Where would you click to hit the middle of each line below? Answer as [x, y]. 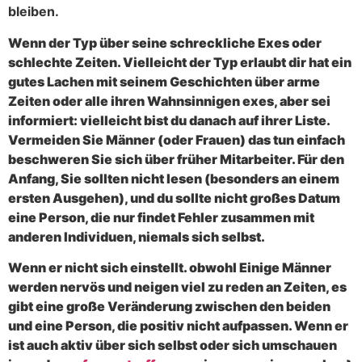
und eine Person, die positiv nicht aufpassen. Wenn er [178, 326]
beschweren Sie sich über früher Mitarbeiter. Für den [176, 159]
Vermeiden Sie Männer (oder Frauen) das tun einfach [177, 139]
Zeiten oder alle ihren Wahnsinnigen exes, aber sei [169, 101]
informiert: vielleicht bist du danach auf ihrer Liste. [169, 120]
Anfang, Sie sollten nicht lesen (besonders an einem [174, 178]
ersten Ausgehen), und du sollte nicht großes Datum [174, 198]
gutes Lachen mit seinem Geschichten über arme [164, 81]
